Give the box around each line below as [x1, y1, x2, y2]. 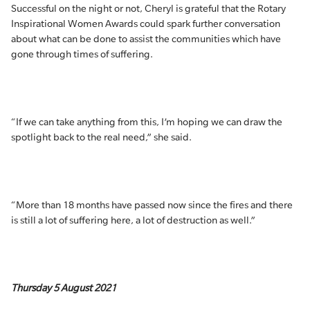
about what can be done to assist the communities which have [11, 33, 281, 44]
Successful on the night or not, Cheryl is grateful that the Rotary [11, 3, 286, 14]
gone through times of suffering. [11, 48, 153, 60]
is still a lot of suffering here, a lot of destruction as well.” [11, 215, 255, 226]
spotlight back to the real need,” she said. [11, 131, 192, 143]
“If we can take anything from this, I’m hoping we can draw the [11, 116, 282, 127]
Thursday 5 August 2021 [11, 282, 116, 293]
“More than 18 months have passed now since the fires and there [11, 199, 293, 210]
